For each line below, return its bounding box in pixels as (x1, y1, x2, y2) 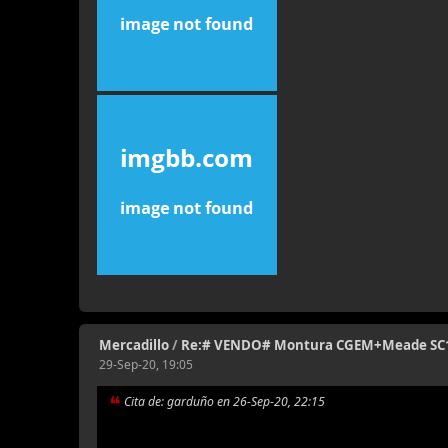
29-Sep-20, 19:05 (99, 356, 194, 373)
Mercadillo (99, 336, 170, 354)
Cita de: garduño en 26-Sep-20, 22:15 (124, 393, 326, 410)
